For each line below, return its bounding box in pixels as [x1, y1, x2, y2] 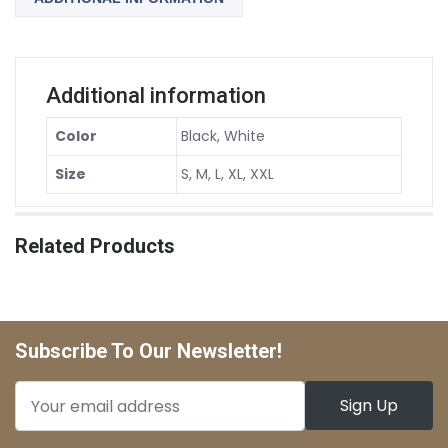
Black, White [181, 126, 265, 146]
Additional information [46, 83, 266, 108]
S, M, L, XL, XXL [181, 164, 274, 184]
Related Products [15, 234, 175, 258]
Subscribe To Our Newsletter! [15, 339, 282, 363]
